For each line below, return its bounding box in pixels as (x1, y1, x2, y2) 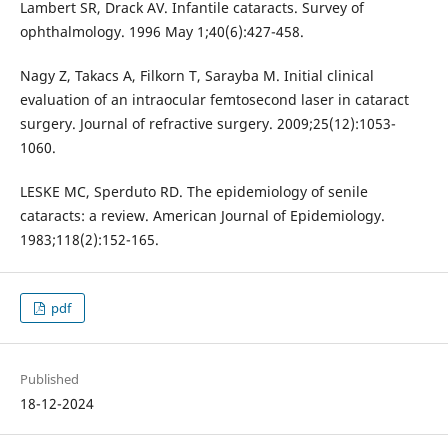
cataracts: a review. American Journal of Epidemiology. (19, 205, 385, 225)
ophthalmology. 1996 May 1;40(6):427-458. (19, 21, 304, 41)
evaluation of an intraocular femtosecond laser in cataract (19, 89, 409, 109)
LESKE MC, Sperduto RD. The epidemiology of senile (19, 181, 368, 201)
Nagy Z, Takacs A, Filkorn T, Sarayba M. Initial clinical (19, 65, 374, 85)
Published (19, 369, 79, 388)
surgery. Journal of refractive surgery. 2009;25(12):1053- (19, 113, 396, 133)
